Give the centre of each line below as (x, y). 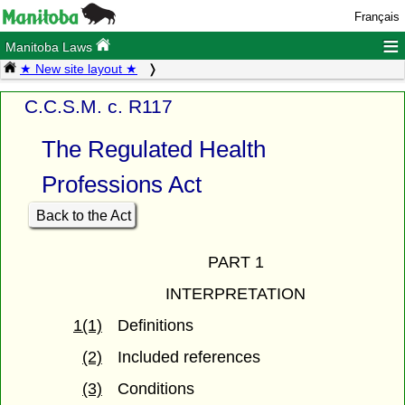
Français (377, 17)
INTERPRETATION (235, 294)
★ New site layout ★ (79, 69)
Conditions (156, 389)
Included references (189, 358)
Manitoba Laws (51, 47)
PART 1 (235, 263)
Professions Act (121, 185)
